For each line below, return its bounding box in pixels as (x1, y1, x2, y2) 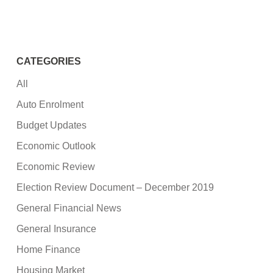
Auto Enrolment (16, 99, 84, 110)
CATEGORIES (16, 56, 82, 67)
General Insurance (16, 224, 97, 235)
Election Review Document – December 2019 (16, 182, 214, 193)
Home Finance (16, 244, 81, 255)
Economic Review (16, 161, 96, 172)
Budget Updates (16, 120, 87, 131)
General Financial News (16, 203, 122, 214)
